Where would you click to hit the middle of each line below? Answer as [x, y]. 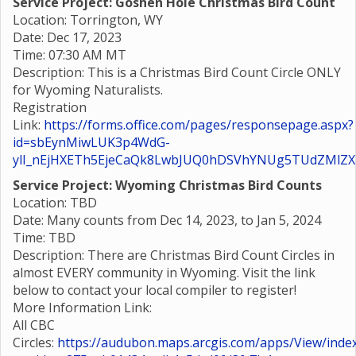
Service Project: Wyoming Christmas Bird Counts [167, 185]
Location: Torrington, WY [88, 20]
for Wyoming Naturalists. [88, 90]
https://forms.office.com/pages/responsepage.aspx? [199, 125]
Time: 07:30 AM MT [70, 55]
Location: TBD [55, 203]
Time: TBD [44, 238]
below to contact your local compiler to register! [155, 290]
